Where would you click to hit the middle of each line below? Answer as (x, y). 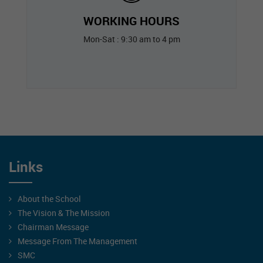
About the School (49, 199)
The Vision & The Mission (64, 213)
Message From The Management (77, 241)
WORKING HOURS (131, 21)
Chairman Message (53, 227)
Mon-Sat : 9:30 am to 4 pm (131, 39)
